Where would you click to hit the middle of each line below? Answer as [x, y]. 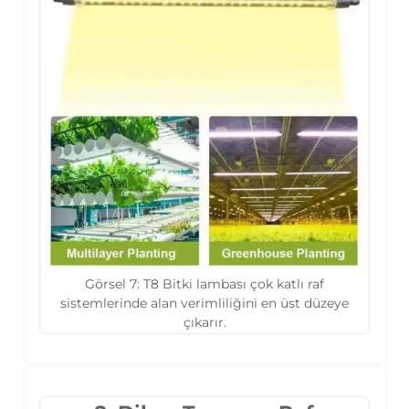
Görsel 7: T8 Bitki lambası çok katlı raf [204, 283]
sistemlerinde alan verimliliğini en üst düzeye [204, 303]
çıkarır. [204, 322]
